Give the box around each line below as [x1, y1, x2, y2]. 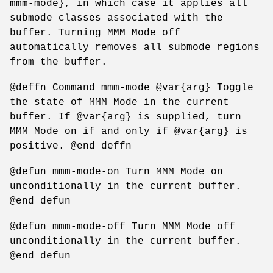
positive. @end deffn [10, 140, 132, 152]
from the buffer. [10, 56, 107, 68]
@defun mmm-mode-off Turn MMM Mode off [10, 221, 235, 232]
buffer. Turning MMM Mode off [10, 27, 180, 38]
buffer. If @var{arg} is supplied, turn [10, 111, 241, 122]
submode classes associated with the [10, 12, 223, 24]
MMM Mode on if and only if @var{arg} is [10, 126, 247, 137]
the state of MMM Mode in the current [10, 96, 229, 108]
